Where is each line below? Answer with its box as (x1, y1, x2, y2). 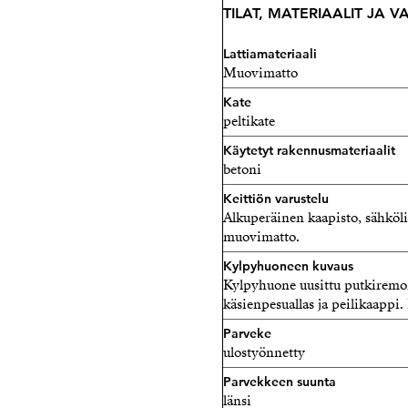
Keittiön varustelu (223, 190, 329, 207)
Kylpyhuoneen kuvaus (223, 258, 353, 274)
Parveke (223, 325, 271, 342)
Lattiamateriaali (223, 46, 317, 62)
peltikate (223, 112, 275, 130)
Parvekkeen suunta (223, 373, 336, 390)
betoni (223, 160, 261, 178)
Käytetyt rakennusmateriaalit (223, 142, 395, 158)
